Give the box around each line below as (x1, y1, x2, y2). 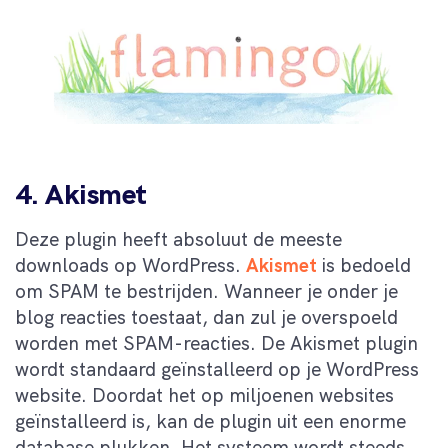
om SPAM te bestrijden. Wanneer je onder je (15, 279, 398, 305)
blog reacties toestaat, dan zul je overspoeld (15, 305, 398, 331)
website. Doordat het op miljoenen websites (15, 383, 394, 409)
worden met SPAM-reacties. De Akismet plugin (15, 331, 418, 357)
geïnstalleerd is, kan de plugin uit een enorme (15, 409, 406, 435)
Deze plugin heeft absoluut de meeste (15, 227, 342, 253)
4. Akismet (15, 176, 147, 213)
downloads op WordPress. (15, 253, 246, 279)
